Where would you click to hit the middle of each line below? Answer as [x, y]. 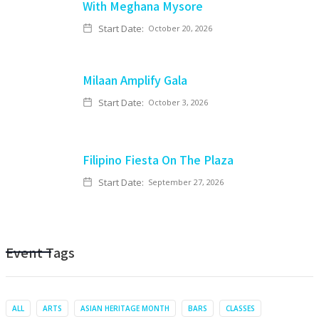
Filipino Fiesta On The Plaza [158, 159]
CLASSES [240, 308]
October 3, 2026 [178, 102]
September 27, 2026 [186, 182]
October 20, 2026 [180, 28]
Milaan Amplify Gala [135, 80]
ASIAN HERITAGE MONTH [125, 308]
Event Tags [40, 252]
